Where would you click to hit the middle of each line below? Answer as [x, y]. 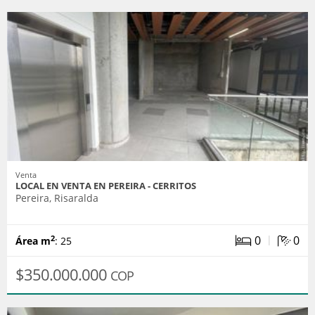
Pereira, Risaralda [57, 198]
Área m [33, 241]
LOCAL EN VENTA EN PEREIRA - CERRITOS [106, 186]
